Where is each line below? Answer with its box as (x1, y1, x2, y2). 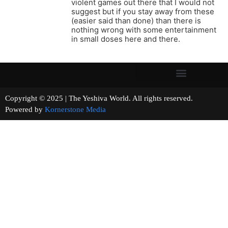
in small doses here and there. (71, 34, 180, 44)
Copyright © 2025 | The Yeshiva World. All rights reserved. (5, 94, 221, 103)
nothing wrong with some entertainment (71, 25, 216, 35)
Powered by (5, 105, 45, 114)
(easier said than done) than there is (71, 16, 201, 26)
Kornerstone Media (45, 105, 106, 114)
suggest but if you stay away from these (71, 7, 214, 17)
